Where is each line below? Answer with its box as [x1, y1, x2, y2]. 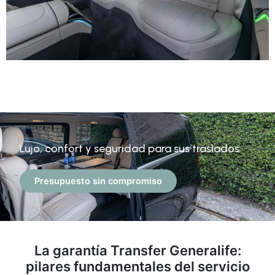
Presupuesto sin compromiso [34, 176, 163, 187]
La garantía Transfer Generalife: [34, 242, 241, 259]
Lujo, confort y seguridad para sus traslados [20, 142, 240, 156]
